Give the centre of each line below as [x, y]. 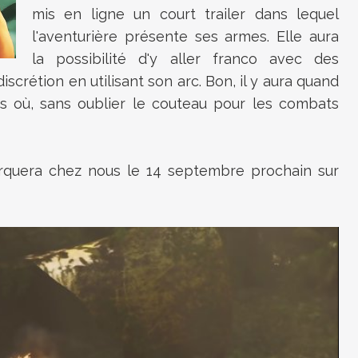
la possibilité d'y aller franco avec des [185, 59]
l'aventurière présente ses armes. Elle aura [185, 36]
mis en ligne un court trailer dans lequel [185, 14]
